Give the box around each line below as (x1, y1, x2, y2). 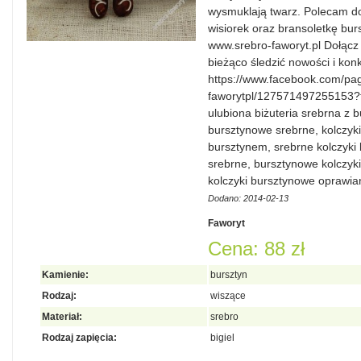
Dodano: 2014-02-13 (208, 193, 288, 203)
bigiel (210, 332, 234, 343)
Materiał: (42, 311, 82, 322)
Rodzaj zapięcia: (42, 332, 117, 343)
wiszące (210, 290, 246, 301)
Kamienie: (42, 269, 89, 280)
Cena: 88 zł (208, 238, 305, 259)
